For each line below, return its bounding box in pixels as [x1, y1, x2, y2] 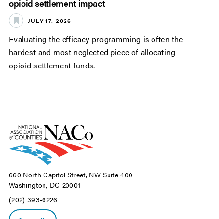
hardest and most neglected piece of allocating [9, 46, 175, 58]
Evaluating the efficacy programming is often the [9, 33, 183, 45]
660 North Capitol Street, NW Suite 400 [9, 170, 135, 180]
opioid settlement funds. [9, 60, 95, 71]
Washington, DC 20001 [9, 180, 81, 190]
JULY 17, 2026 [28, 16, 72, 25]
